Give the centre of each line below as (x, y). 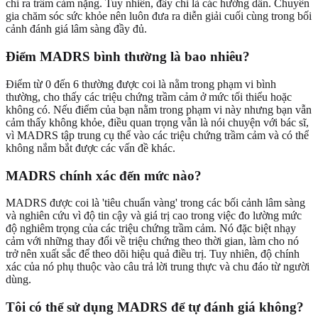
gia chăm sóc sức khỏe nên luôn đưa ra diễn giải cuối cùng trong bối (159, 16)
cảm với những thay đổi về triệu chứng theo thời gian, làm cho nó (152, 241)
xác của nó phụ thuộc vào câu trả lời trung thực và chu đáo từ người (158, 267)
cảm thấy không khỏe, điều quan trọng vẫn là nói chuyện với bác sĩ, (157, 122)
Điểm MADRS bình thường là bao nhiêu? (128, 57)
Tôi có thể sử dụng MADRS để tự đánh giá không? (155, 307)
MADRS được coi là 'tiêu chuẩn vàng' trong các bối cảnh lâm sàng (155, 203)
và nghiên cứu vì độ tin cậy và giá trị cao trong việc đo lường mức (154, 216)
